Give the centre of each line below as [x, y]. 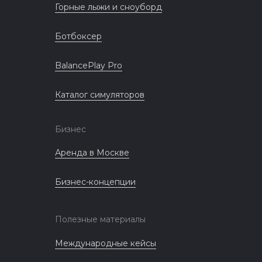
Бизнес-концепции [95, 182]
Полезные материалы [100, 219]
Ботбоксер [78, 36]
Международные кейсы [106, 243]
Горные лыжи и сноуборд [108, 7]
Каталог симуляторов [100, 95]
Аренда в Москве [92, 153]
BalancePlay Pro [89, 65]
